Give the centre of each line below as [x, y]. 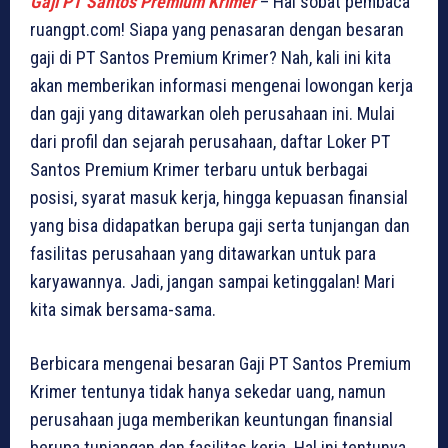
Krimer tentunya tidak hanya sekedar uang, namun [208, 392]
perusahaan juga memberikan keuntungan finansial [211, 420]
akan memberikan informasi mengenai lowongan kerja [221, 86]
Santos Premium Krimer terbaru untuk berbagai [199, 170]
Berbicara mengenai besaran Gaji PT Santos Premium [220, 364]
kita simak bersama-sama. [123, 310]
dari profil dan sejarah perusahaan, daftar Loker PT [210, 142]
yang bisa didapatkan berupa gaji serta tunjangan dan [220, 226]
